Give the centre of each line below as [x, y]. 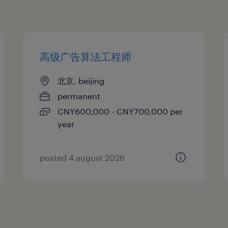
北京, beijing [81, 80]
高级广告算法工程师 [86, 56]
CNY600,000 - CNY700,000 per [120, 111]
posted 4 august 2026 [82, 157]
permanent [79, 96]
